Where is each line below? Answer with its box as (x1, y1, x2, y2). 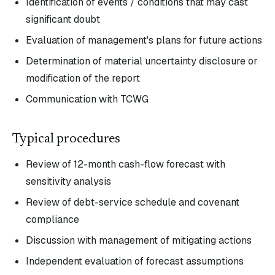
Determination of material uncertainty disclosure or (26, 55, 258, 68)
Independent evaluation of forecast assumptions (26, 255, 244, 268)
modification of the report (26, 72, 140, 85)
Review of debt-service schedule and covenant (26, 196, 239, 209)
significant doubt (26, 13, 100, 26)
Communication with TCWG (26, 93, 149, 106)
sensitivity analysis (26, 175, 111, 188)
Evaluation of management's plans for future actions (26, 34, 262, 47)
